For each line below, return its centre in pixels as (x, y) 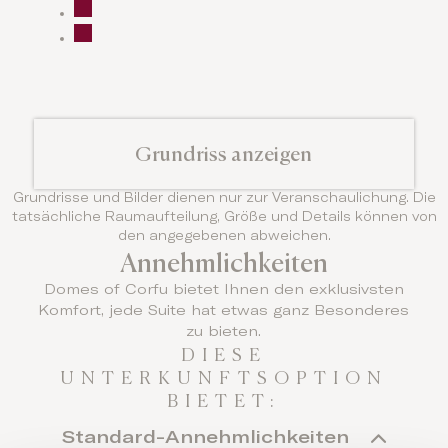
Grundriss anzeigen (224, 154)
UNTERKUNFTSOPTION (223, 378)
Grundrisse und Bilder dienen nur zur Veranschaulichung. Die (224, 199)
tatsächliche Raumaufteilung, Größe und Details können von (224, 218)
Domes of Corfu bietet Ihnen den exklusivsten (223, 290)
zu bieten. (224, 332)
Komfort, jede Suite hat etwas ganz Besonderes (224, 311)
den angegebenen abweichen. (224, 237)
